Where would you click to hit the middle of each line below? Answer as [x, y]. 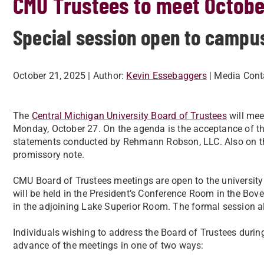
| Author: [106, 76]
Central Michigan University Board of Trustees [129, 116]
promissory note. [49, 155]
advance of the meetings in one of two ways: [108, 245]
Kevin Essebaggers [166, 76]
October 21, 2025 [49, 76]
